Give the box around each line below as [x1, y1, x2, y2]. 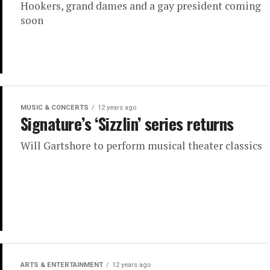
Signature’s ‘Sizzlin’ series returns [20, 111, 234, 136]
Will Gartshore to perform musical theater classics [20, 139, 262, 153]
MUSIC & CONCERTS [20, 104, 89, 112]
